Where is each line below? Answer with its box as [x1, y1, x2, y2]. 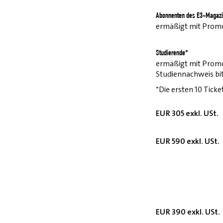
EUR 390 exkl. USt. [156, 207, 220, 218]
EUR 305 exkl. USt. [156, 108, 219, 119]
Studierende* [156, 50, 188, 58]
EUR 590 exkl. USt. [156, 136, 220, 147]
